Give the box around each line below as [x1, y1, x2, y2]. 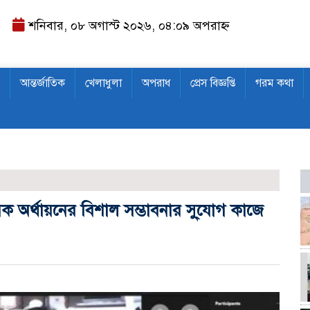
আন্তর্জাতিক [20, 75, 65, 90]
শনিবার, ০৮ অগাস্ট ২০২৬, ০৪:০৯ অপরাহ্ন [25, 18, 230, 33]
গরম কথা [255, 75, 293, 90]
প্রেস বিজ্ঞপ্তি [190, 75, 235, 90]
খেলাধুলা [85, 75, 122, 90]
